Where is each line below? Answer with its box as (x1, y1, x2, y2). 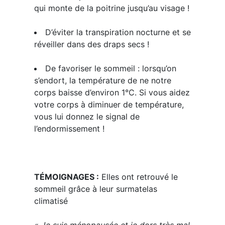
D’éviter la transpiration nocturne (45, 27, 172, 37)
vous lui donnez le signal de (34, 111, 140, 122)
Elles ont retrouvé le (98, 172, 178, 182)
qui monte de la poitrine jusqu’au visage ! (34, 3, 189, 13)
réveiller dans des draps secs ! (34, 39, 149, 49)
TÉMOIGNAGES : (34, 172, 99, 182)
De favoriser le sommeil (45, 63, 135, 73)
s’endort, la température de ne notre (34, 75, 171, 85)
